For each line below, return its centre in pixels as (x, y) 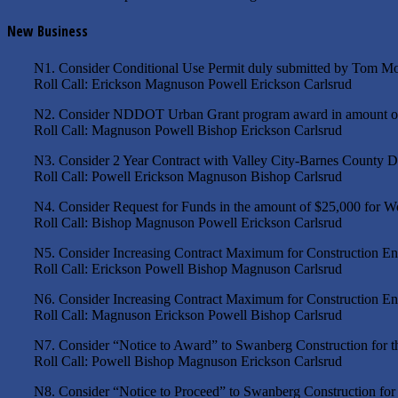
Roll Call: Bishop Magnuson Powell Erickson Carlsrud (188, 222)
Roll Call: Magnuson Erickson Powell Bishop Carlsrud (188, 314)
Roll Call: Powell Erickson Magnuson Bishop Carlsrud (188, 176)
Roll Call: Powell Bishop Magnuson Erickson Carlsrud (188, 361)
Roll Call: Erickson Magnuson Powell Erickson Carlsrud (193, 84)
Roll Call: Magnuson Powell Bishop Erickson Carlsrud (188, 130)
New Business (48, 32)
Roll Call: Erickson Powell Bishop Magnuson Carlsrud (188, 268)
